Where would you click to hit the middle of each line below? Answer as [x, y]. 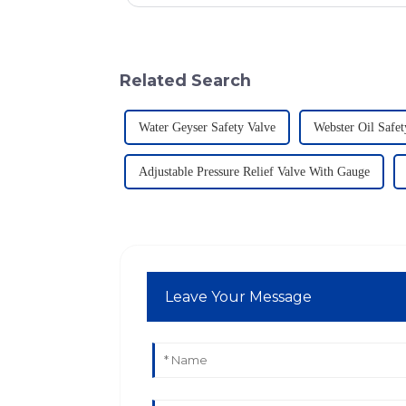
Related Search [185, 81]
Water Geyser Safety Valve [207, 128]
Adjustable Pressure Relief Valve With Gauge [254, 172]
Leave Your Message [239, 297]
